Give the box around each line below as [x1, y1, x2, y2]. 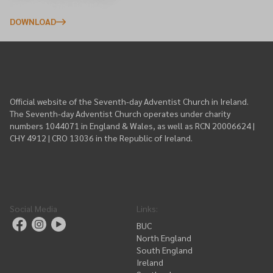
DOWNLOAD [10, 16, 56, 27]
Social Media [10, 203, 57, 214]
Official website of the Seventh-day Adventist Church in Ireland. [10, 96, 249, 107]
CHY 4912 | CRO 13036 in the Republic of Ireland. [10, 132, 193, 143]
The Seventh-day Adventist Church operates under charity [10, 108, 230, 119]
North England [136, 232, 191, 243]
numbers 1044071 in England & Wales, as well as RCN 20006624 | [10, 120, 255, 131]
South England [136, 244, 193, 255]
